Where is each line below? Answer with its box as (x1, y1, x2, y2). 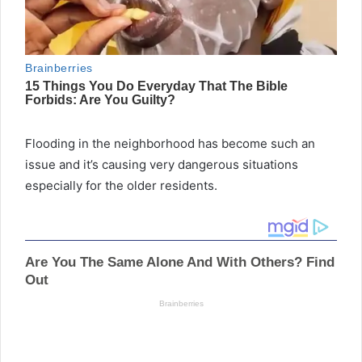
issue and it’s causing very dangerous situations (25, 157, 298, 173)
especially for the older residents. (25, 178, 217, 194)
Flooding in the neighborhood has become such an (25, 136, 315, 152)
